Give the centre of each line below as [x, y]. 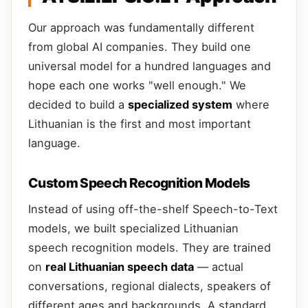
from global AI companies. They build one [140, 46]
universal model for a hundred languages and [150, 66]
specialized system [180, 104]
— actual [219, 266]
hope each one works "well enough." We [137, 85]
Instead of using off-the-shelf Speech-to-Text [153, 209]
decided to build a [78, 104]
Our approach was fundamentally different [141, 27]
